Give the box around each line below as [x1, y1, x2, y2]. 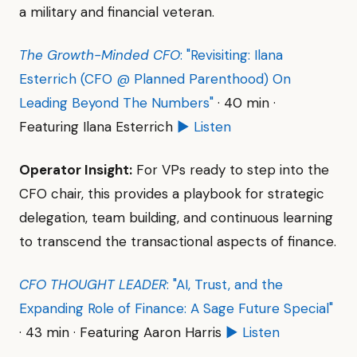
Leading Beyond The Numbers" [19, 94, 214, 112]
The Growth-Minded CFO [19, 46, 180, 64]
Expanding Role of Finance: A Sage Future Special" [19, 300, 333, 317]
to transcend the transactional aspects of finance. [19, 233, 336, 250]
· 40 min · [214, 94, 276, 112]
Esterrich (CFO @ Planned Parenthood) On [19, 70, 291, 88]
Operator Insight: [19, 161, 132, 178]
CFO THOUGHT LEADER [19, 276, 167, 293]
